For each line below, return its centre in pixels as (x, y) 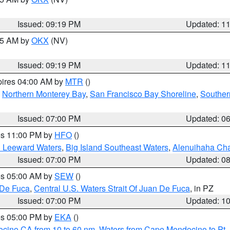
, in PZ (202, 188)
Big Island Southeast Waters (117, 147)
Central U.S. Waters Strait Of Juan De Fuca (112, 188)
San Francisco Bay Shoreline (143, 94)
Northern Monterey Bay (44, 94)
